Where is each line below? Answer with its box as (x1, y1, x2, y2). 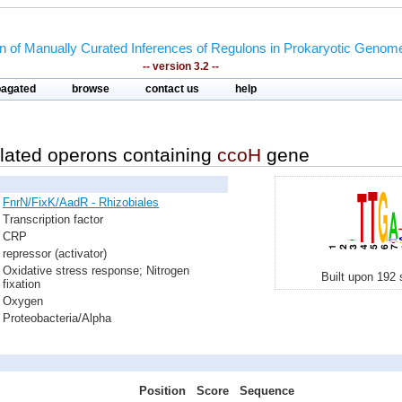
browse (72, 83, 109, 94)
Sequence (240, 384, 294, 398)
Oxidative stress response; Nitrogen (3, 264, 189, 277)
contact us (145, 83, 199, 94)
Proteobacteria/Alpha (3, 311, 111, 325)
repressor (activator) (3, 247, 107, 260)
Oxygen (3, 294, 43, 308)
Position (139, 384, 186, 398)
